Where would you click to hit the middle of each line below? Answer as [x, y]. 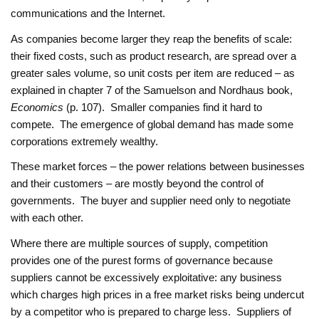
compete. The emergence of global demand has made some [152, 124]
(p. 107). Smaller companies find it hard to [163, 107]
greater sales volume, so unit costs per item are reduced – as [153, 73]
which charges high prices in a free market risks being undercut [158, 294]
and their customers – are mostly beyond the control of [137, 184]
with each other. [47, 218]
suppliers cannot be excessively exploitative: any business [147, 277]
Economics [37, 107]
